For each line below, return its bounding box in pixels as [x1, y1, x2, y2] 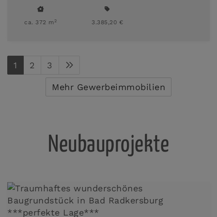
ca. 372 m [24, 19, 54, 26]
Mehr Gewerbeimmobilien [52, 82, 165, 92]
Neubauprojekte [48, 134, 169, 156]
